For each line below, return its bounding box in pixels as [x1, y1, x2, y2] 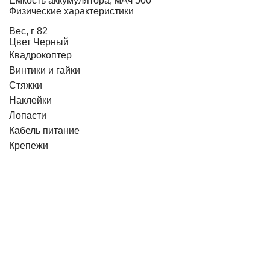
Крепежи [9, 140, 48, 151]
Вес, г [9, 26, 34, 36]
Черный [33, 37, 69, 47]
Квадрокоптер [9, 50, 72, 60]
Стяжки [9, 80, 42, 90]
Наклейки [9, 95, 52, 105]
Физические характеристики [9, 6, 134, 16]
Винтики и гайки [9, 65, 80, 75]
